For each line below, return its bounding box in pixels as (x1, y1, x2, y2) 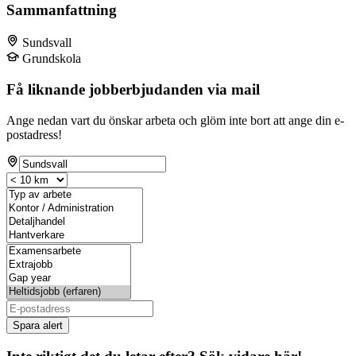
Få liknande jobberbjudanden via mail (6, 80, 260, 98)
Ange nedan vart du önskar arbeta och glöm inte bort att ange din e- (6, 113, 344, 127)
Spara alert (13, 319, 63, 331)
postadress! (6, 127, 62, 141)
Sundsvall (22, 36, 72, 50)
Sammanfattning (6, 2, 117, 19)
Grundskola (22, 52, 81, 66)
